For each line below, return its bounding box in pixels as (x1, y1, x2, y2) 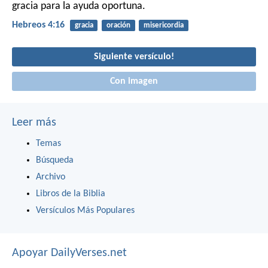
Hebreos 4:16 (12, 20, 65, 31)
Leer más (12, 117, 56, 129)
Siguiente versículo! (94, 51, 174, 62)
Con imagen (110, 77, 158, 87)
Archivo (36, 172, 65, 182)
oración (106, 22, 130, 30)
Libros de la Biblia (36, 189, 105, 199)
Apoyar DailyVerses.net (12, 247, 127, 260)
